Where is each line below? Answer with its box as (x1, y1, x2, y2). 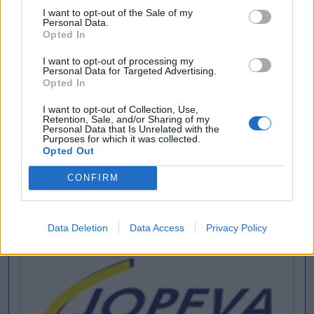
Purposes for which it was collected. (43, 132, 200, 144)
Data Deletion (47, 221, 108, 233)
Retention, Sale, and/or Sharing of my (43, 113, 210, 125)
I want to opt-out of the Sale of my (43, 6, 193, 18)
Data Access (129, 221, 184, 233)
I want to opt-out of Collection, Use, (43, 103, 198, 115)
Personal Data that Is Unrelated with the (43, 123, 219, 135)
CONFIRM (67, 172, 119, 183)
